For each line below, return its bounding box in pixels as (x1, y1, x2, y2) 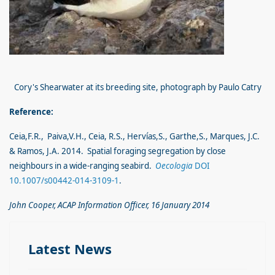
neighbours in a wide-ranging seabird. (9, 160, 155, 171)
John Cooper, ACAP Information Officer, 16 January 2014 (9, 199, 209, 211)
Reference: (9, 106, 53, 117)
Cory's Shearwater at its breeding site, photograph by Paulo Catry (14, 82, 261, 93)
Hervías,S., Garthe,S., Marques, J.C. (127, 131, 260, 142)
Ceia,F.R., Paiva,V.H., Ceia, (9, 131, 107, 142)
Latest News (28, 239, 112, 258)
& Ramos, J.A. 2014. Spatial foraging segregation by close (9, 145, 226, 157)
